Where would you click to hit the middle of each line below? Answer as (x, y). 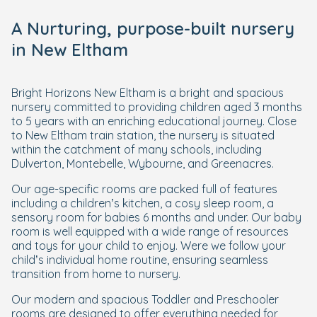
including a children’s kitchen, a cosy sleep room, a (143, 203)
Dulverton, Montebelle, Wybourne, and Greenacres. (143, 163)
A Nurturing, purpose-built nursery (153, 28)
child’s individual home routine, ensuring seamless (140, 259)
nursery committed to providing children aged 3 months (157, 106)
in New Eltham (70, 49)
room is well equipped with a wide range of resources (150, 231)
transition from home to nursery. (96, 273)
